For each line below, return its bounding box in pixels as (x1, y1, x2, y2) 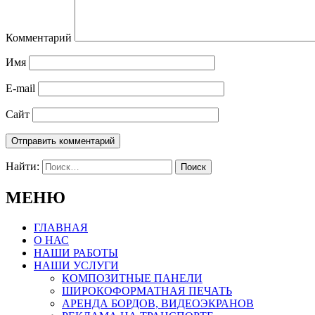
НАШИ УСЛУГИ (34, 259, 119, 272)
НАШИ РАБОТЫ (34, 247, 118, 259)
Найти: (6, 160, 39, 173)
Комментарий (6, 32, 72, 44)
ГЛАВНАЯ (34, 221, 88, 234)
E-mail (6, 82, 35, 95)
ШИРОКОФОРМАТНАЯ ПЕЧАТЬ (62, 285, 232, 297)
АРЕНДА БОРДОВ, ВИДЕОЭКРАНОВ (62, 297, 254, 310)
